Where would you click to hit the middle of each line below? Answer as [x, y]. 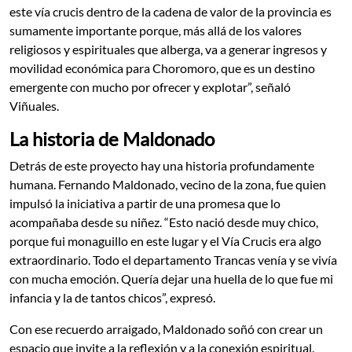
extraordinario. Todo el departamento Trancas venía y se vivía [173, 260]
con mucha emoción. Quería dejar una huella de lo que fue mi [171, 279]
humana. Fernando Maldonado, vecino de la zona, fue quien [168, 185]
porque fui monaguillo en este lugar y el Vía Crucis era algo [165, 241]
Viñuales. [35, 106]
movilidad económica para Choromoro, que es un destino [162, 68]
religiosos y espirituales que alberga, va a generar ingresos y [168, 49]
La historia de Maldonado [112, 139]
